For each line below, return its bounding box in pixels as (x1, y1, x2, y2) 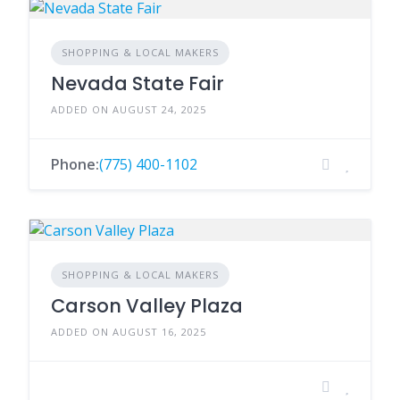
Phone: (51, 154, 99, 174)
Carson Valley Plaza (51, 293, 243, 319)
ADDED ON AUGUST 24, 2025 (51, 103, 206, 116)
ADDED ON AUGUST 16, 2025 (51, 325, 206, 338)
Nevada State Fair (51, 71, 224, 96)
